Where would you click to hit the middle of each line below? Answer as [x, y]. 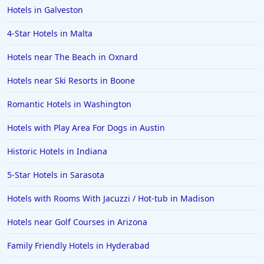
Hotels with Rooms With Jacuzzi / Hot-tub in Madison [111, 199]
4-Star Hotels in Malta [50, 34]
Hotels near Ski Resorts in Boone [71, 81]
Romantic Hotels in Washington [69, 104]
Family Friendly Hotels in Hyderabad [78, 246]
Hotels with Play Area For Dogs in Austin [86, 128]
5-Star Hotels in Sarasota [56, 175]
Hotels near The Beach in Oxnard [72, 57]
